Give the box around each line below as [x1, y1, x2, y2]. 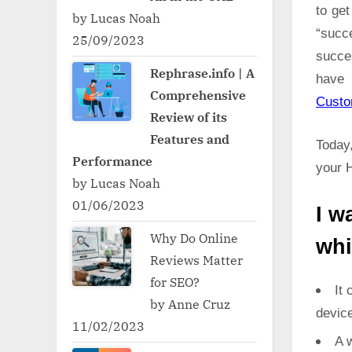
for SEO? [150, 273, 200, 290]
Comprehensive [150, 86, 247, 103]
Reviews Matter [150, 251, 244, 268]
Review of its [150, 108, 228, 125]
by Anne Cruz [150, 295, 231, 312]
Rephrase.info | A [150, 64, 255, 81]
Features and [150, 130, 230, 147]
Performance [72, 152, 152, 169]
